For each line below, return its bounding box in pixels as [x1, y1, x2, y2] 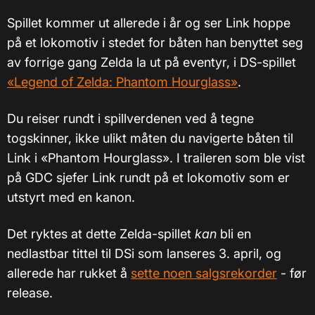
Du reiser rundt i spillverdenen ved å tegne [7, 111, 254, 127]
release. [7, 285, 53, 301]
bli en [217, 226, 251, 242]
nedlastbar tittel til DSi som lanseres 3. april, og [7, 246, 281, 262]
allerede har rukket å [7, 266, 131, 281]
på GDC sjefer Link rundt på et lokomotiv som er [7, 170, 290, 186]
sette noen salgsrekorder [131, 266, 277, 281]
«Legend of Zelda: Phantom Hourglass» [7, 75, 238, 90]
